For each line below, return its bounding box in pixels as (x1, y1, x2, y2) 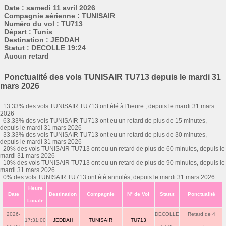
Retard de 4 (187, 211, 215, 217)
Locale (27, 198, 44, 203)
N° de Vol (127, 191, 150, 197)
